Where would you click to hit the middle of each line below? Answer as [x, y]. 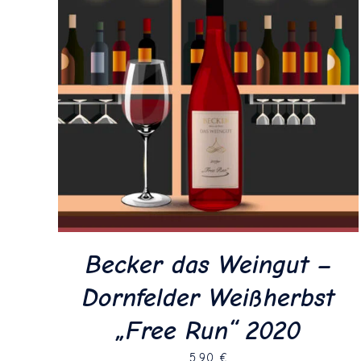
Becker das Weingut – [209, 264]
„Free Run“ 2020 [208, 330]
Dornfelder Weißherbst [209, 297]
